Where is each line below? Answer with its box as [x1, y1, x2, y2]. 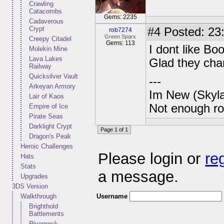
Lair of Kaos [29, 92, 64, 100]
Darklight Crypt [29, 122, 72, 130]
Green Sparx [104, 33, 136, 39]
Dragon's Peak [29, 132, 71, 140]
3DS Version [12, 182, 48, 190]
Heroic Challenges [20, 142, 73, 150]
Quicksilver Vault [29, 72, 78, 80]
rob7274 [109, 26, 132, 33]
